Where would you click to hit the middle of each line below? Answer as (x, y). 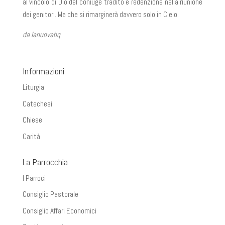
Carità (31, 136)
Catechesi (37, 103)
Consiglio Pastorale (50, 194)
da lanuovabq (41, 34)
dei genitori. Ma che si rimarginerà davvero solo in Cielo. (100, 14)
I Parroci (34, 178)
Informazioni (43, 71)
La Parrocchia (45, 162)
